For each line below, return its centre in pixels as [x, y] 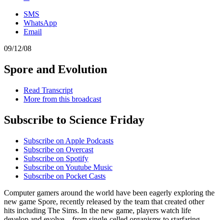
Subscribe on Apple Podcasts [69, 140]
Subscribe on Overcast [58, 149]
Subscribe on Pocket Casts [65, 176]
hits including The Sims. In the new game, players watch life [97, 210]
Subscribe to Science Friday [74, 120]
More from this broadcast [62, 99]
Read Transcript [48, 90]
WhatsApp [40, 23]
